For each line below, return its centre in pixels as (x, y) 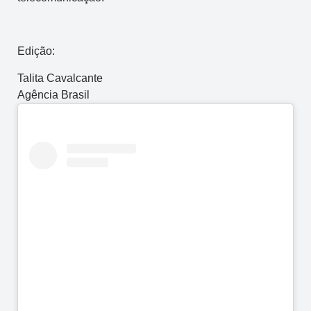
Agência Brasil (53, 94)
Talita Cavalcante (60, 78)
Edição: (36, 51)
